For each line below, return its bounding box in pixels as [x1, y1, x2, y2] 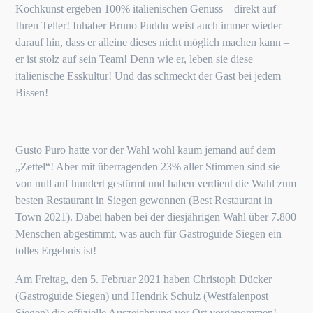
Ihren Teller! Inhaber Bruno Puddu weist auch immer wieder [15, 20, 282, 31]
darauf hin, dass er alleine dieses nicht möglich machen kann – [15, 36, 290, 48]
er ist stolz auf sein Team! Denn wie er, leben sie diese [15, 53, 254, 65]
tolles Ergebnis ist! [15, 245, 97, 256]
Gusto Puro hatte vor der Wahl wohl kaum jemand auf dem [15, 144, 276, 156]
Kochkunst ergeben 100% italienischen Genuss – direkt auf [15, 3, 277, 15]
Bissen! [15, 87, 49, 99]
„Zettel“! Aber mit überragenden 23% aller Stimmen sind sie [15, 161, 281, 173]
